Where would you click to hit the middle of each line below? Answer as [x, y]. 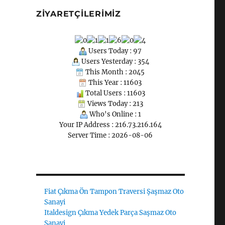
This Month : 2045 [115, 72]
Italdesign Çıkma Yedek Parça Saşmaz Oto [110, 212]
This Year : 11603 [115, 82]
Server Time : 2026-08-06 [110, 135]
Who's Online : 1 [114, 114]
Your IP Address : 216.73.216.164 [110, 125]
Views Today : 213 [114, 103]
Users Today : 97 [115, 51]
